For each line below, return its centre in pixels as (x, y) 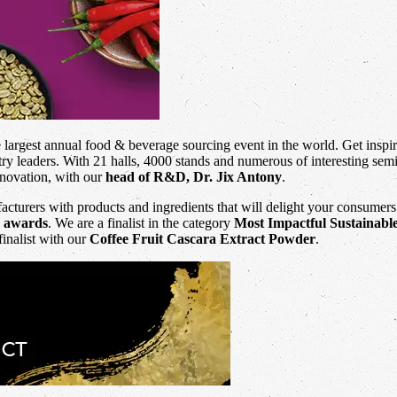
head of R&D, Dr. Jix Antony (194, 176)
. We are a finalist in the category (141, 222)
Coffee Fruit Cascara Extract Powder (202, 238)
